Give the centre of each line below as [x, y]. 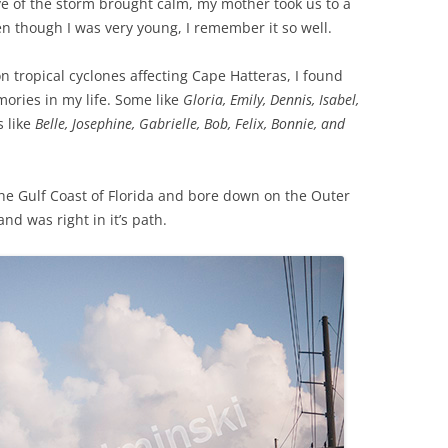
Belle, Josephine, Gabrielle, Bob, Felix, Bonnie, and [190, 124]
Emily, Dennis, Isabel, [294, 100]
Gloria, [204, 100]
